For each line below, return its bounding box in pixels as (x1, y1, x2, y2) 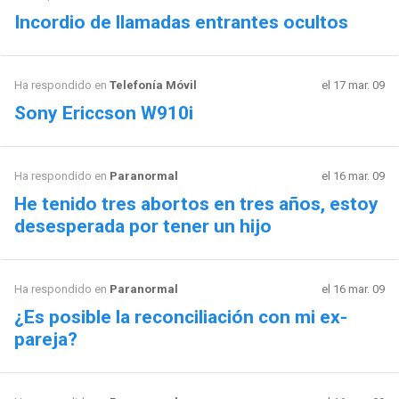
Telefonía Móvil (109, 77, 197, 92)
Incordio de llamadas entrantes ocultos (13, 11, 348, 33)
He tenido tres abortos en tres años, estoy (13, 192, 379, 215)
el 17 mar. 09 (322, 77, 386, 92)
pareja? (13, 328, 77, 350)
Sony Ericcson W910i (13, 102, 193, 124)
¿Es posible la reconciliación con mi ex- (13, 305, 347, 328)
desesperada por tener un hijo (13, 215, 272, 237)
